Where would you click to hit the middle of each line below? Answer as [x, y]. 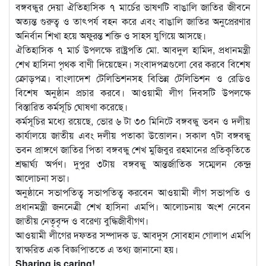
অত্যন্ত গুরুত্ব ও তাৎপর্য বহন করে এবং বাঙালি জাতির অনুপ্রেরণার [133, 21]
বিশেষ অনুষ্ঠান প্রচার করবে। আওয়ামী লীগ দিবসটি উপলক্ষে [133, 92]
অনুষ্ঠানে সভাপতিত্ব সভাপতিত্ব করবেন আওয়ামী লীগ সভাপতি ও [133, 192]
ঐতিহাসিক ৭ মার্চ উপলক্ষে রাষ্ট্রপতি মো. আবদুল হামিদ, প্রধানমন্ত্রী [133, 49]
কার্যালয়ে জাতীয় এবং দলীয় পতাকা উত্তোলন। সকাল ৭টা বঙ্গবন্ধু [133, 135]
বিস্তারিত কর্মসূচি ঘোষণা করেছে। [72, 106]
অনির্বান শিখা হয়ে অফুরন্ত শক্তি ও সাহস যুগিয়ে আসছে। [111, 35]
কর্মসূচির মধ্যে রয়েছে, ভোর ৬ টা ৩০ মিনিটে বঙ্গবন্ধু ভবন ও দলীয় [133, 121]
